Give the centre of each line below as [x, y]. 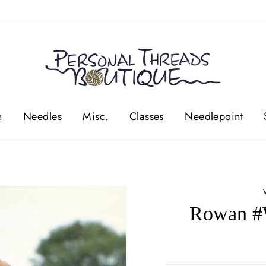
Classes [146, 116]
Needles [42, 116]
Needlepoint [214, 116]
